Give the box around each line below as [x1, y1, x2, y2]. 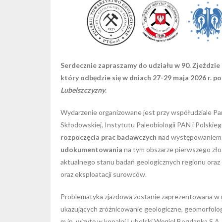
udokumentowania [60, 145, 122, 154]
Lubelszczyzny [60, 85, 105, 94]
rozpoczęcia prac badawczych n [60, 132, 162, 141]
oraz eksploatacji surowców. [60, 169, 147, 178]
